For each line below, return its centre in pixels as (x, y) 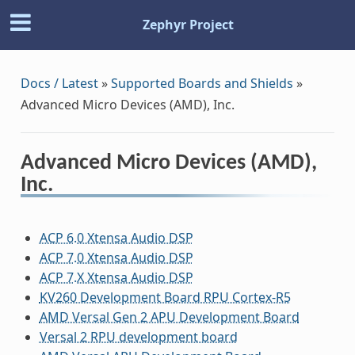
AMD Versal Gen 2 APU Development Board (169, 317)
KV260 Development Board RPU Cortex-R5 (165, 297)
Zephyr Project (188, 25)
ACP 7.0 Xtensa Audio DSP (116, 257)
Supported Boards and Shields (202, 83)
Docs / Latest (59, 83)
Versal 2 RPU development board (138, 336)
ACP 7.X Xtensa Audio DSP (116, 277)
